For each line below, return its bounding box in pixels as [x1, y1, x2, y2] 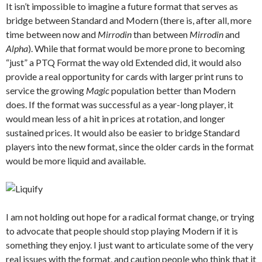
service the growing [6, 85, 86, 96]
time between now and [6, 29, 98, 40]
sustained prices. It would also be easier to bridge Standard [6, 127, 240, 139]
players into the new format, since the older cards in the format [6, 141, 254, 153]
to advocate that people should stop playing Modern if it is [6, 225, 238, 237]
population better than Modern [109, 85, 236, 96]
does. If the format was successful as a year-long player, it [6, 99, 233, 111]
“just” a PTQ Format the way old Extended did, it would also [6, 57, 242, 68]
